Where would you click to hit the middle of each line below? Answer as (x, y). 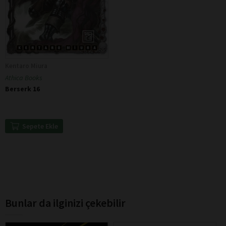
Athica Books (24, 78)
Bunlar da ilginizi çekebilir (65, 203)
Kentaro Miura (26, 66)
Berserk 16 (22, 89)
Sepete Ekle (40, 126)
